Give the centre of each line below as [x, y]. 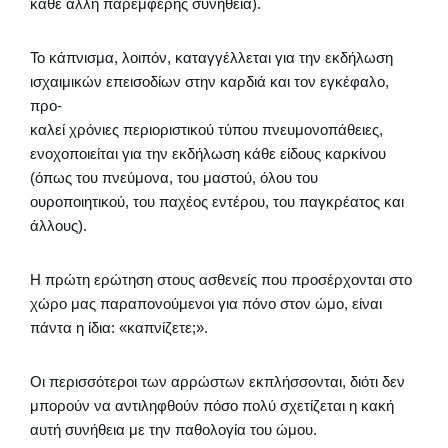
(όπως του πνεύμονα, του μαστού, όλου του [174, 177]
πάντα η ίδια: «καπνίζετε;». [119, 327]
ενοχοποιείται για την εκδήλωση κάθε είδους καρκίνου [208, 153]
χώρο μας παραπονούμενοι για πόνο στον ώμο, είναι [206, 303]
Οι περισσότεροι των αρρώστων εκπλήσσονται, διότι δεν [217, 381]
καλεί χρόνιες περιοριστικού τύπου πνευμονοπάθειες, [206, 129]
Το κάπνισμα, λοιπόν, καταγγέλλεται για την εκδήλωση [211, 57]
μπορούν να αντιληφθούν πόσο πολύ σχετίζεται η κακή [212, 405]
